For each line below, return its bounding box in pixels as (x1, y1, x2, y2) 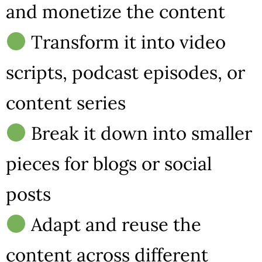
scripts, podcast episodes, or (6, 61, 245, 84)
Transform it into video (26, 30, 226, 54)
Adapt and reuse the (26, 213, 202, 236)
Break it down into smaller (26, 122, 253, 145)
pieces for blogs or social (6, 152, 212, 175)
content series (6, 91, 126, 115)
